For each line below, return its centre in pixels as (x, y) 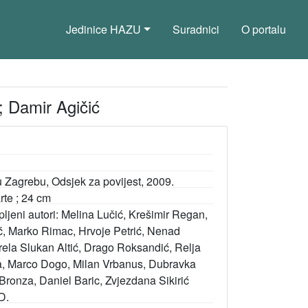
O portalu (264, 29)
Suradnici (196, 29)
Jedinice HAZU (104, 29)
